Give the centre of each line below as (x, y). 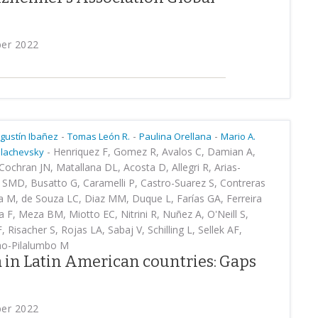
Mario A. (238, 136)
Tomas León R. (99, 136)
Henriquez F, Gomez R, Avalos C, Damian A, (153, 152)
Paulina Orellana (175, 136)
